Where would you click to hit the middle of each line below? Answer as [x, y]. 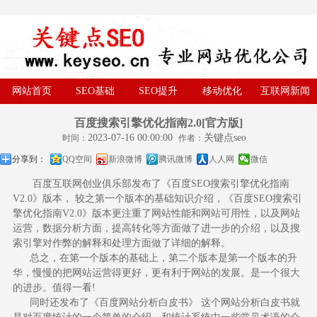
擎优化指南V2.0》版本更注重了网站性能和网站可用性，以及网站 [156, 214]
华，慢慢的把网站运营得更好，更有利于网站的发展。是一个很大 [156, 273]
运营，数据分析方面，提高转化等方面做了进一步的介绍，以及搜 [156, 229]
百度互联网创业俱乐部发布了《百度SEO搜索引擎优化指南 [151, 184]
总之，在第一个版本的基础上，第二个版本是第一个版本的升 [155, 258]
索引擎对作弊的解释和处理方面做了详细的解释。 [121, 243]
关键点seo [229, 138]
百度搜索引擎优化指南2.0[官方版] [158, 123]
